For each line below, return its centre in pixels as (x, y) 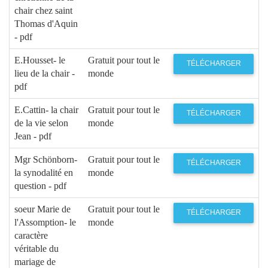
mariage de (35, 261)
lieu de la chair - (45, 73)
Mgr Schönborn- (46, 159)
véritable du (36, 248)
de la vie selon (41, 123)
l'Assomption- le (45, 222)
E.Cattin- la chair (46, 109)
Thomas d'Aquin (46, 23)
